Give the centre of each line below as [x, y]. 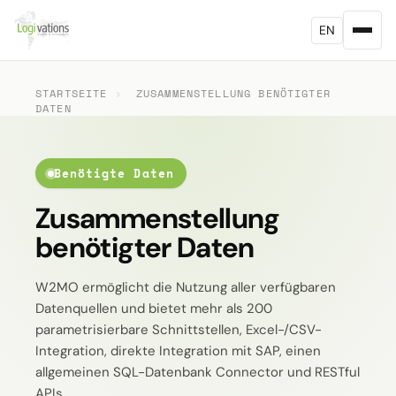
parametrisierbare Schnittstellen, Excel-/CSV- [179, 330]
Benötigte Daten [114, 173]
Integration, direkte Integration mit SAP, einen [178, 351]
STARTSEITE [72, 93]
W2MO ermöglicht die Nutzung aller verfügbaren [186, 287]
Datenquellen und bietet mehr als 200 [154, 308]
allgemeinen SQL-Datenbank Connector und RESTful [198, 372]
